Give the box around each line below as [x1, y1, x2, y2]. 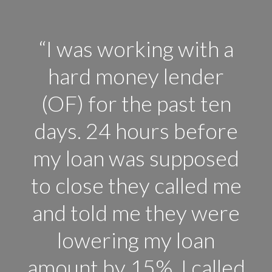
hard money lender [48, 63, 224, 90]
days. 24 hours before [34, 117, 238, 144]
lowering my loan [57, 226, 215, 254]
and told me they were [32, 199, 240, 226]
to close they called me [30, 172, 242, 199]
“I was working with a [38, 35, 234, 63]
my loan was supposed [33, 144, 239, 172]
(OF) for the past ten [41, 90, 231, 117]
